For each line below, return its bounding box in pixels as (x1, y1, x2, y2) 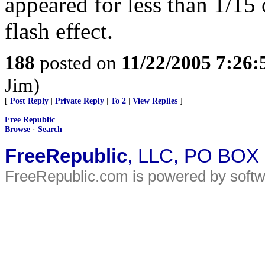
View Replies (132, 96, 177, 105)
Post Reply (10, 96, 49, 105)
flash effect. (5, 18, 113, 44)
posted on (35, 51, 121, 73)
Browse (5, 125, 30, 134)
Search (38, 125, 62, 134)
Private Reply (55, 96, 104, 105)
